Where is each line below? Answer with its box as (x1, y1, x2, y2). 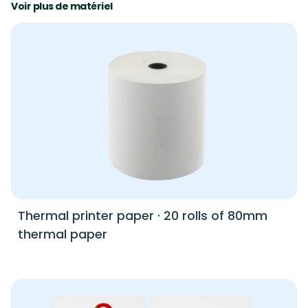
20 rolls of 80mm (164, 207, 267, 225)
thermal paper (18, 225, 107, 243)
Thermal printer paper (18, 207, 154, 225)
